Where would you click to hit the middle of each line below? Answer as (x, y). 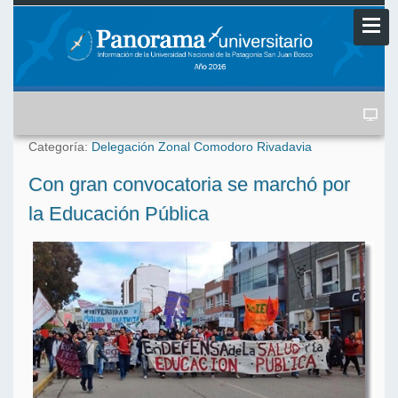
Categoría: (60, 147)
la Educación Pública (119, 214)
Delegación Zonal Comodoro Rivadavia (202, 147)
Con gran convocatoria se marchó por (189, 185)
